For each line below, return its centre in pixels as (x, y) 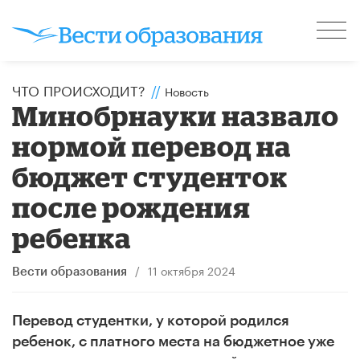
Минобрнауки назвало (176, 115)
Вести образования (70, 272)
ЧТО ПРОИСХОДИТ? (79, 89)
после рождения (132, 207)
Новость (187, 90)
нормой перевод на (152, 145)
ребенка (72, 237)
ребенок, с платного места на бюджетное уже (173, 341)
